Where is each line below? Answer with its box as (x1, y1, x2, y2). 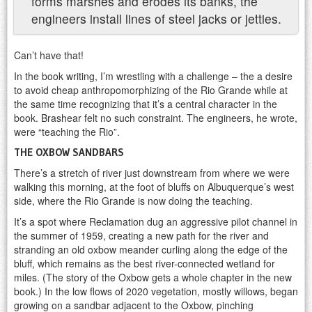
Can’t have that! (14, 48, 84, 63)
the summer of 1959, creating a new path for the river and (14, 228, 269, 243)
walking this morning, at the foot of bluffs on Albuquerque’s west (14, 180, 294, 194)
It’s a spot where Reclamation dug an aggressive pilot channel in (14, 214, 297, 229)
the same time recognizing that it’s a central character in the (14, 97, 277, 111)
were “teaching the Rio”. (14, 125, 120, 139)
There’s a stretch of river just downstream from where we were (14, 166, 290, 180)
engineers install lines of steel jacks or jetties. (31, 10, 281, 28)
